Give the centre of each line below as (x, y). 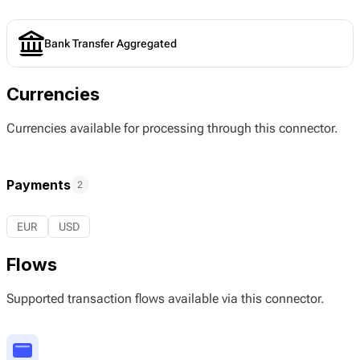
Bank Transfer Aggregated (110, 43)
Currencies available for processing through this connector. (172, 128)
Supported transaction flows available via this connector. (166, 299)
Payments (39, 185)
